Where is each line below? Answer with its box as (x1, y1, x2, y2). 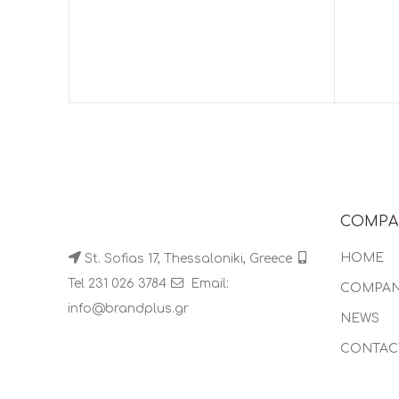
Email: (187, 276, 229, 290)
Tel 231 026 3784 (68, 276, 170, 290)
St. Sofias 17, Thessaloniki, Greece (85, 251, 296, 265)
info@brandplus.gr (68, 301, 189, 315)
